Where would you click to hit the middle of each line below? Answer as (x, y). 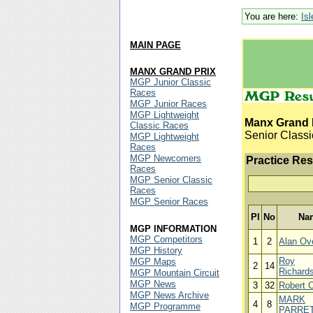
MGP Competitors (166, 239)
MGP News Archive (169, 295)
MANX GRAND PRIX (173, 72)
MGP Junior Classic (170, 82)
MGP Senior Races (169, 202)
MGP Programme (165, 306)
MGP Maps (153, 262)
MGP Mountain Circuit (175, 273)
